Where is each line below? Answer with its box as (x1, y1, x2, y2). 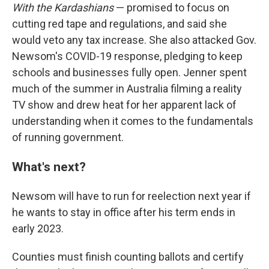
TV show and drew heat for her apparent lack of (12, 98, 237, 111)
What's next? (12, 159, 86, 174)
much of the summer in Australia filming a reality (12, 82, 242, 95)
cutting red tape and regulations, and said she (12, 17, 227, 30)
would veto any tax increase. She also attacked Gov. (12, 34, 256, 46)
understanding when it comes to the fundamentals (12, 115, 253, 127)
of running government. (12, 131, 124, 144)
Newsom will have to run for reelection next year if (12, 190, 251, 202)
